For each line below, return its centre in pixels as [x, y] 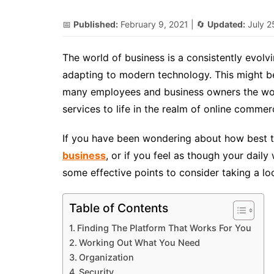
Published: [96, 24]
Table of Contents [119, 208]
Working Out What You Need [139, 243]
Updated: [226, 24]
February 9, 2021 [154, 24]
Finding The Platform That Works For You [164, 228]
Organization [106, 257]
